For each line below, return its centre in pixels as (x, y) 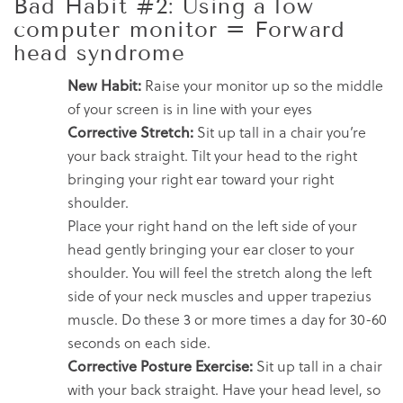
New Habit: (104, 85)
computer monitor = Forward (180, 29)
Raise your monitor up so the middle (262, 85)
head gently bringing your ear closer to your (211, 249)
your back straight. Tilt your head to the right (212, 155)
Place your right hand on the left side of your (212, 225)
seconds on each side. (139, 342)
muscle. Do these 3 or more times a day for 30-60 (227, 319)
